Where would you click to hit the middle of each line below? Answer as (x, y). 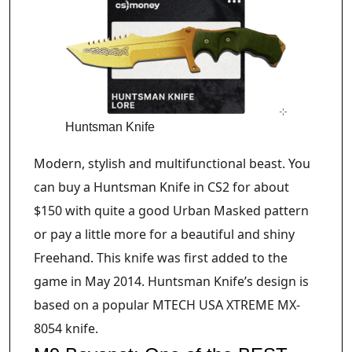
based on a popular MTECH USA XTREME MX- (167, 304)
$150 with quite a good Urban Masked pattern (171, 210)
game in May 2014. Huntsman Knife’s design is (171, 281)
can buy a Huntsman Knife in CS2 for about (161, 187)
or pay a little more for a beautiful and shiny (164, 234)
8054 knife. (66, 328)
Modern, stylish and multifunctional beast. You (172, 163)
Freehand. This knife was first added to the (161, 257)
